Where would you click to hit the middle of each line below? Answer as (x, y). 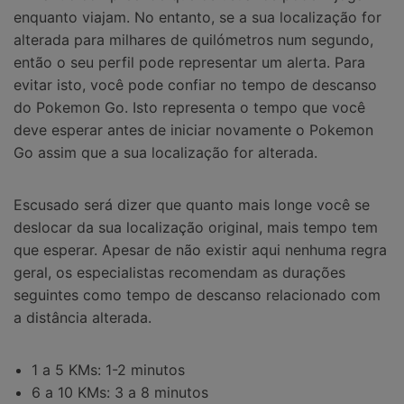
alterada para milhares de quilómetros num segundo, (193, 40)
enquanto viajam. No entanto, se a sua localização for (197, 18)
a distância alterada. (83, 317)
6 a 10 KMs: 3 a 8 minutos (120, 392)
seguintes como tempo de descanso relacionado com (197, 294)
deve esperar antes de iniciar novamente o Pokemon (193, 130)
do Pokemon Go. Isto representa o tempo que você (189, 108)
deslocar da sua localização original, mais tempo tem (196, 227)
